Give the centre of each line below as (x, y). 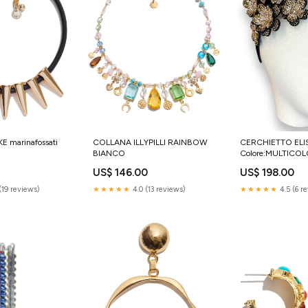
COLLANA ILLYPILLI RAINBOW (150, 142)
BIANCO (109, 153)
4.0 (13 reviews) (158, 189)
